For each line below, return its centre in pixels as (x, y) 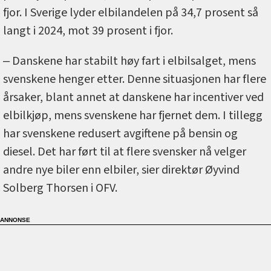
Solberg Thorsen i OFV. (60, 188)
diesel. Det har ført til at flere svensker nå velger (125, 152)
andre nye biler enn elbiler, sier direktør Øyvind (121, 170)
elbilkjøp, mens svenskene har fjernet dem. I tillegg (133, 116)
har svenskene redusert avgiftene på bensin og (120, 134)
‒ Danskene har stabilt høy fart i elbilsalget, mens (129, 61)
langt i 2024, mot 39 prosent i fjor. (88, 31)
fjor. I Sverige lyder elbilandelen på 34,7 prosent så (131, 13)
